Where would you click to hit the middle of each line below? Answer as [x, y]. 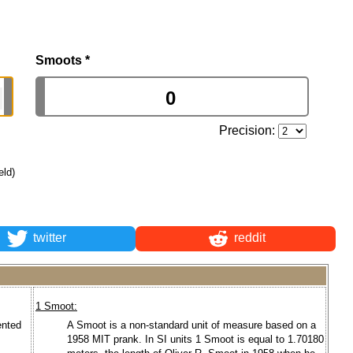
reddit [248, 238]
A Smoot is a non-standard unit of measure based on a [191, 325]
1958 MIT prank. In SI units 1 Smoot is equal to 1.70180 [195, 339]
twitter [48, 238]
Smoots [60, 60]
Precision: [249, 130]
